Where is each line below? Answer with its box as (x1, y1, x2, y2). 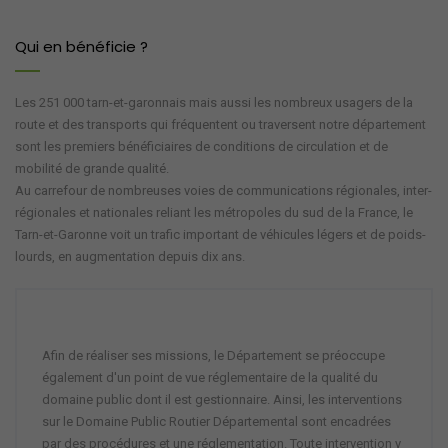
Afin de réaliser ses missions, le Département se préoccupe (42, 347, 385, 363)
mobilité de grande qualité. (15, 160, 169, 176)
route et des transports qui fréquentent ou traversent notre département (15, 116, 426, 132)
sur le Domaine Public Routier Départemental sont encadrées (42, 413, 391, 429)
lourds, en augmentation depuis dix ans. (15, 248, 245, 264)
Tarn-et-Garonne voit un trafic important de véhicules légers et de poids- (15, 226, 426, 242)
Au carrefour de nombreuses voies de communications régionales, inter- (15, 182, 432, 198)
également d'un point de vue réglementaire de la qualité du (42, 369, 378, 385)
